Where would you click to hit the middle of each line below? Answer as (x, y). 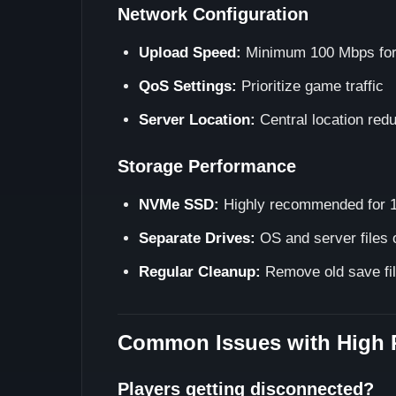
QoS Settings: (188, 86)
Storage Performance (207, 166)
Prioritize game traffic (310, 86)
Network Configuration (213, 14)
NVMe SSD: (179, 205)
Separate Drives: (197, 238)
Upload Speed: (190, 53)
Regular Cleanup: (200, 272)
